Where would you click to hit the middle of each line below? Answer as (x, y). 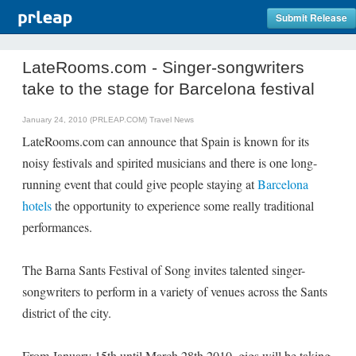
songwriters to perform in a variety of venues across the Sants (175, 291)
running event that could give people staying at (140, 184)
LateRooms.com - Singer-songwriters (163, 67)
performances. (57, 227)
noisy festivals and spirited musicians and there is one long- (170, 163)
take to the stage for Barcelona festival (168, 89)
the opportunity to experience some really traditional (183, 205)
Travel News (172, 120)
